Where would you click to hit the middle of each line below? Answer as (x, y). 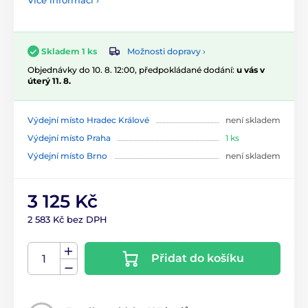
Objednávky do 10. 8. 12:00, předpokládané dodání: (132, 70)
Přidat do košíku (198, 258)
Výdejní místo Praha (69, 138)
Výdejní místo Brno (67, 156)
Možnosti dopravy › (166, 51)
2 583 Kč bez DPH (67, 220)
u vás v (251, 70)
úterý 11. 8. (49, 81)
